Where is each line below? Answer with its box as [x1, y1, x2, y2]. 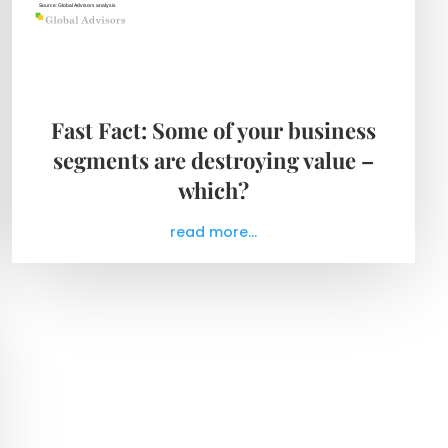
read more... [170, 221, 258, 242]
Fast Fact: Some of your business [51, 114, 377, 145]
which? [178, 174, 250, 205]
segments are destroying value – [53, 144, 375, 175]
